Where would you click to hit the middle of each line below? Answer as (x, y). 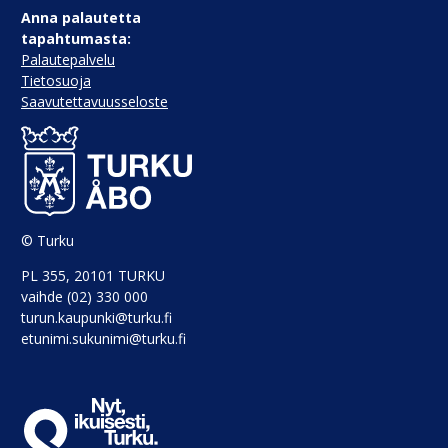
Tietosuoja (56, 81)
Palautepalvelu (68, 60)
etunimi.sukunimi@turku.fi (103, 338)
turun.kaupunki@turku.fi (96, 317)
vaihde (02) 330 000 (84, 296)
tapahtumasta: (76, 39)
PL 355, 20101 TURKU (93, 275)
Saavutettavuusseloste (94, 102)
